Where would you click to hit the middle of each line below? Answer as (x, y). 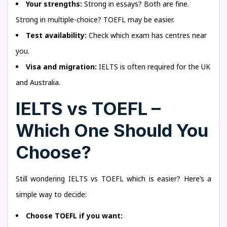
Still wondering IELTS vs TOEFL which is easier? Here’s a (113, 179)
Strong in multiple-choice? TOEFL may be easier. (95, 20)
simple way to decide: (51, 194)
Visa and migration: (61, 67)
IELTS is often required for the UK (154, 67)
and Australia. (38, 82)
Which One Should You (112, 130)
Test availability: (56, 35)
